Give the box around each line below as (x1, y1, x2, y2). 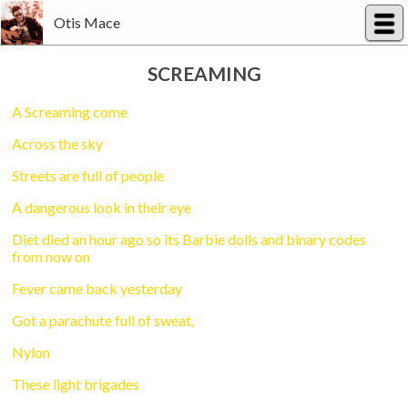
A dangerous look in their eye (12, 199, 192, 217)
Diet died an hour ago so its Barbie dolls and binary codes (12, 230, 367, 249)
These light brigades (12, 375, 140, 393)
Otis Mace (54, 14, 121, 31)
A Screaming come (12, 103, 128, 121)
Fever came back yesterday (12, 280, 183, 298)
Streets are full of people (12, 167, 165, 185)
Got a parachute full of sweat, (12, 311, 195, 330)
